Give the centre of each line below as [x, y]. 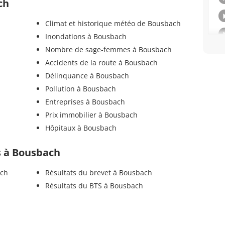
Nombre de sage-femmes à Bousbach [108, 50]
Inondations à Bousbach [86, 37]
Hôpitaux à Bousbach [81, 128]
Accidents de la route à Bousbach [101, 63]
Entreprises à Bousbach [85, 102]
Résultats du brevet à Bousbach [98, 173]
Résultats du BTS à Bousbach [94, 186]
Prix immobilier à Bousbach [91, 115]
